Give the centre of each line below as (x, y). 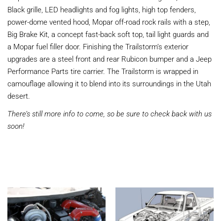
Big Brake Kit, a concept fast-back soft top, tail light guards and (108, 34)
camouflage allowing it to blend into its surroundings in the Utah (109, 83)
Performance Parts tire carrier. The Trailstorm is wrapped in (103, 71)
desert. (19, 95)
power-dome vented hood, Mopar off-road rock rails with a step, (109, 21)
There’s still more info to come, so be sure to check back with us (110, 113)
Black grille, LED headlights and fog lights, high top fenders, (102, 9)
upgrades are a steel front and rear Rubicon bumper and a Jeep (110, 58)
